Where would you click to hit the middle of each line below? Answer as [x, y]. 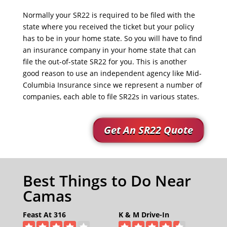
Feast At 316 [44, 215]
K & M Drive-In [144, 215]
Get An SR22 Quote [149, 130]
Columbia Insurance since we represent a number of [112, 85]
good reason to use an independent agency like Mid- [112, 73]
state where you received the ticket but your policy [108, 27]
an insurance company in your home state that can [109, 50]
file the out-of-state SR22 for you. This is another [105, 62]
